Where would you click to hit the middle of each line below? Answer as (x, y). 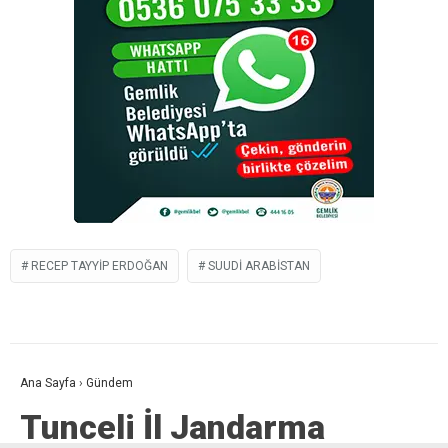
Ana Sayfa (48, 382)
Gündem (109, 382)
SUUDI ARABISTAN (259, 265)
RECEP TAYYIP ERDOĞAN (99, 265)
